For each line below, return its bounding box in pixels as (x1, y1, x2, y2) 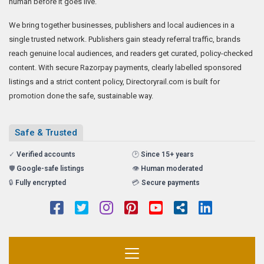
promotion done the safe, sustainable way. (9, 91, 153, 100)
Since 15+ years (141, 150, 194, 159)
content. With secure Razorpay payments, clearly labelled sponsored (9, 62, 242, 72)
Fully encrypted (15, 178, 66, 187)
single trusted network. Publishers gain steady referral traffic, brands (9, 34, 240, 44)
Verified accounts (16, 150, 75, 159)
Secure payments (141, 178, 200, 187)
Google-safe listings (16, 164, 84, 173)
